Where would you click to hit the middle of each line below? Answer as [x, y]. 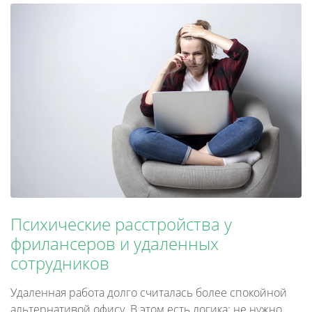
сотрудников [60, 263]
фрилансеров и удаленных [115, 243]
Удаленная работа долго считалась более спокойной [149, 292]
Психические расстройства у [121, 224]
